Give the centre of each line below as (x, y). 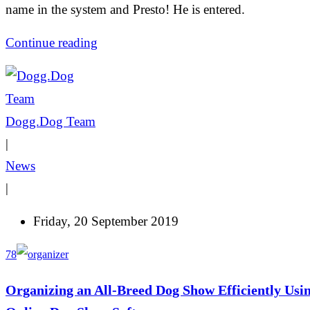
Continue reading (52, 43)
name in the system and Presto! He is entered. (125, 10)
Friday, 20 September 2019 (106, 221)
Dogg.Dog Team (51, 122)
